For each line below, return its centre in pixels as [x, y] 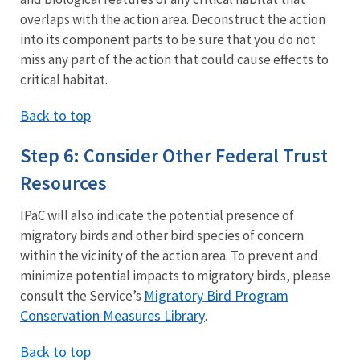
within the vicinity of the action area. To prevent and [169, 256]
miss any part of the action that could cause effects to [174, 60]
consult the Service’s [82, 296]
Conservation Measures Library [112, 316]
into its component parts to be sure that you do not [168, 40]
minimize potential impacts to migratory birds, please [176, 276]
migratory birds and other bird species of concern [162, 236]
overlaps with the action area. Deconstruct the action [173, 20]
